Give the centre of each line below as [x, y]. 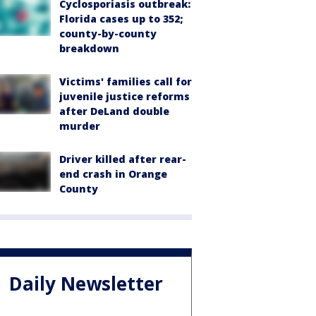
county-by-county [108, 34]
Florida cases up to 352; [121, 19]
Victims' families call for [126, 82]
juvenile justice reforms [124, 97]
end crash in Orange [113, 174]
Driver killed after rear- [123, 159]
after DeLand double [114, 111]
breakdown [89, 49]
